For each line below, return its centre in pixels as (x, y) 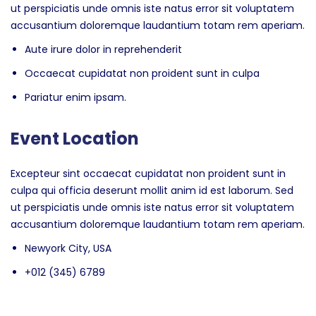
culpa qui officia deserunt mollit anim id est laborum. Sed (152, 190)
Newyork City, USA (68, 248)
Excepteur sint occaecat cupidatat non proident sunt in (148, 174)
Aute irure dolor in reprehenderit (103, 49)
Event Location (75, 139)
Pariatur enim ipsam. (75, 97)
